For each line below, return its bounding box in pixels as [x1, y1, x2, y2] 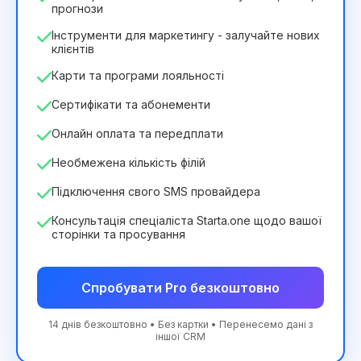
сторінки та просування [52, 227, 185, 241]
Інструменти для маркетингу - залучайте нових [52, 28, 320, 42]
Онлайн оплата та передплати [52, 127, 223, 140]
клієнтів [52, 42, 94, 56]
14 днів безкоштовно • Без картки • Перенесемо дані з [48, 318, 313, 330]
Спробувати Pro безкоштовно [81, 280, 280, 296]
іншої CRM [156, 330, 205, 342]
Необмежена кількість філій [52, 156, 205, 169]
